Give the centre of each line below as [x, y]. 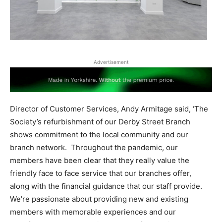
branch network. [38, 148]
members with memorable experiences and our [93, 212]
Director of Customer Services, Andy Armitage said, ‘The [109, 109]
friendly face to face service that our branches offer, [101, 173]
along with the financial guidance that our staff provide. [106, 186]
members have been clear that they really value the [100, 161]
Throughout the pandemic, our [124, 148]
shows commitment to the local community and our [99, 135]
